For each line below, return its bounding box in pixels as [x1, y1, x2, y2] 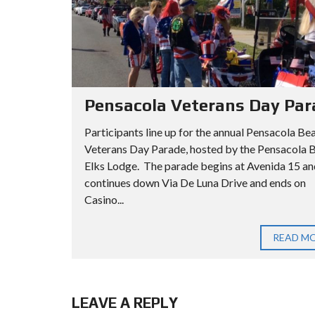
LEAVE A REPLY [72, 294, 178, 312]
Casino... [84, 193, 124, 207]
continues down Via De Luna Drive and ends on [84, 176, 306, 190]
